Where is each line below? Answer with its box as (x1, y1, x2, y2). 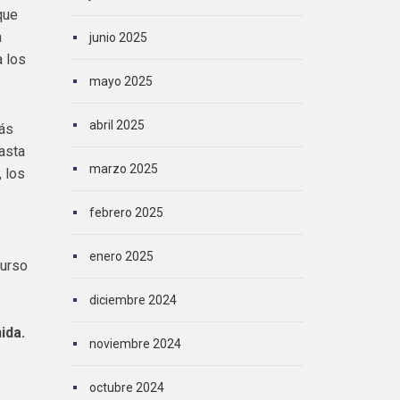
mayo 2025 (88, 74, 153, 88)
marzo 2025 (88, 162, 158, 176)
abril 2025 (88, 118, 145, 132)
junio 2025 (88, 30, 147, 45)
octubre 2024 (88, 380, 164, 395)
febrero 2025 (88, 205, 163, 220)
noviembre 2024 (88, 337, 181, 351)
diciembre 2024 (88, 293, 177, 307)
